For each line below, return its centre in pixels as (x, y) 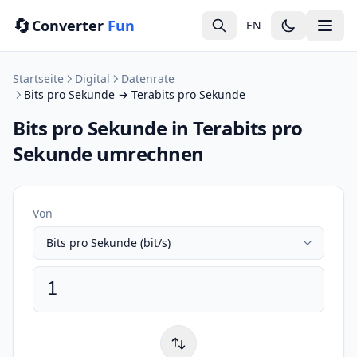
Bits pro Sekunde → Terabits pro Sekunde (135, 94)
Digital (92, 78)
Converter (70, 25)
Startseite (38, 78)
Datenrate (148, 78)
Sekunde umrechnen (108, 153)
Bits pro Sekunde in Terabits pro (158, 128)
